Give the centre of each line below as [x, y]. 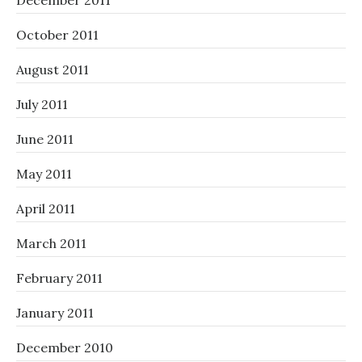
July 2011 [42, 105]
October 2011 [57, 35]
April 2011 [46, 209]
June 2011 [45, 139]
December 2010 [65, 348]
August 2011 [53, 70]
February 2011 [59, 278]
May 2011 [44, 174]
